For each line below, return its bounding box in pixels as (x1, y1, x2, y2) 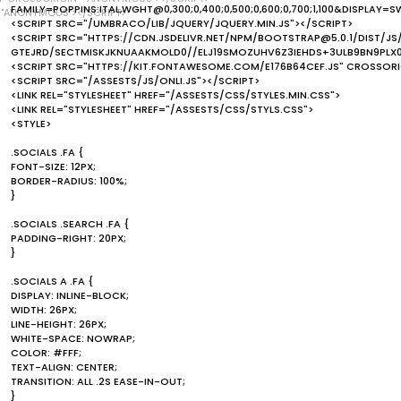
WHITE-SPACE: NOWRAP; (11, 330, 135, 346)
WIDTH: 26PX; (11, 302, 77, 317)
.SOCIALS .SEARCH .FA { (11, 216, 129, 231)
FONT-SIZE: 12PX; (11, 158, 96, 174)
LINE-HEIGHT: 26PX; (11, 316, 107, 331)
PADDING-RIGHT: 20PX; (11, 230, 126, 245)
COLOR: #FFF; (11, 345, 81, 360)
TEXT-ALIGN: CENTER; (11, 359, 117, 374)
